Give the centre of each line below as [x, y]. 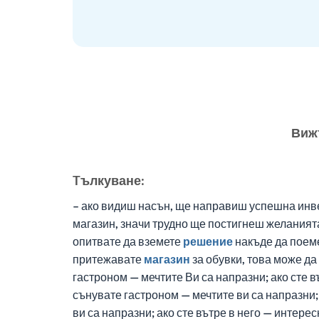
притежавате [108, 259]
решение [208, 241]
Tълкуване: [109, 181]
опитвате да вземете [128, 241]
